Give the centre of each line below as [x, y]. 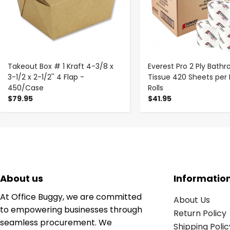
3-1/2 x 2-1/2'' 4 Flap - [46, 77]
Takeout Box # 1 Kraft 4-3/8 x [61, 66]
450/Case [26, 88]
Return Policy [200, 213]
